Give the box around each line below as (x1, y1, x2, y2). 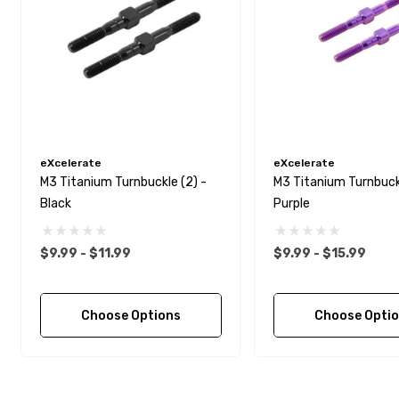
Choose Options (80, 308, 181, 324)
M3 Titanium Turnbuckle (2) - (39, 175, 207, 191)
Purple (273, 196, 311, 212)
